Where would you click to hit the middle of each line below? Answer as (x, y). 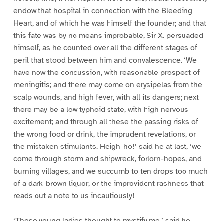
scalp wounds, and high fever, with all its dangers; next (106, 97)
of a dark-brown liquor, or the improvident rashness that (108, 183)
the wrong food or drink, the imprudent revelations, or (104, 134)
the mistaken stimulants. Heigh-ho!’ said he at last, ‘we (107, 146)
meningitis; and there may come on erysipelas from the (108, 85)
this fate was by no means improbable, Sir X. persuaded (108, 35)
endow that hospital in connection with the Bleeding (103, 11)
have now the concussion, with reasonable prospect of (106, 72)
